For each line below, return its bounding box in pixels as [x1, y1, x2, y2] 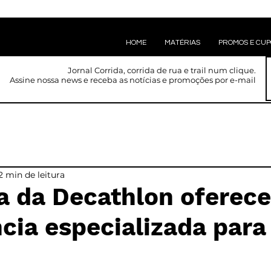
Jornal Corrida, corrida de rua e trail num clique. [68, 65, 256, 75]
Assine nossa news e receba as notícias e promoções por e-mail [10, 75, 256, 85]
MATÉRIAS [165, 39, 200, 47]
